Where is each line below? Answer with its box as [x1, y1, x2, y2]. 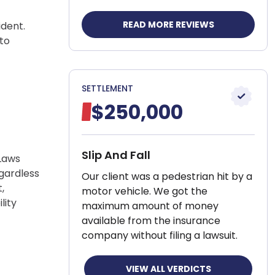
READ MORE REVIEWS [122, 18, 214, 31]
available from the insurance [82, 214, 220, 228]
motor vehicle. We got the [82, 184, 207, 198]
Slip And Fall [82, 147, 150, 163]
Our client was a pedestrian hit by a [82, 169, 252, 184]
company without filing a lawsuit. [82, 228, 238, 242]
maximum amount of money [82, 199, 219, 213]
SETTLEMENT [82, 82, 133, 95]
